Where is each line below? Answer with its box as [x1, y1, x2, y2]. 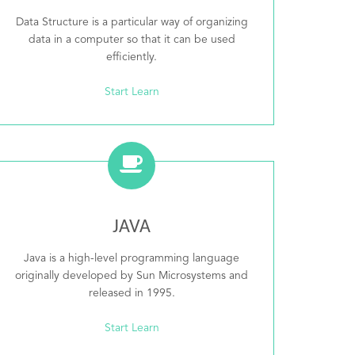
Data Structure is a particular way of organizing [15, 17, 248, 28]
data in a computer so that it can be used [28, 34, 235, 45]
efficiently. [106, 52, 157, 63]
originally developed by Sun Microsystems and [15, 270, 248, 281]
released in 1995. [88, 288, 175, 299]
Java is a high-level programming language [24, 253, 239, 264]
